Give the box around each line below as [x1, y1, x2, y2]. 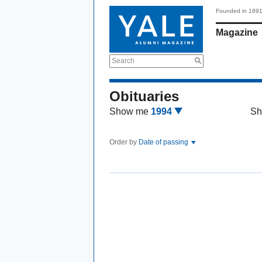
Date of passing [139, 138, 190, 146]
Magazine [216, 27, 258, 37]
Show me [109, 106, 149, 116]
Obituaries [109, 88, 179, 104]
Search [112, 57, 135, 65]
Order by [109, 138, 139, 146]
